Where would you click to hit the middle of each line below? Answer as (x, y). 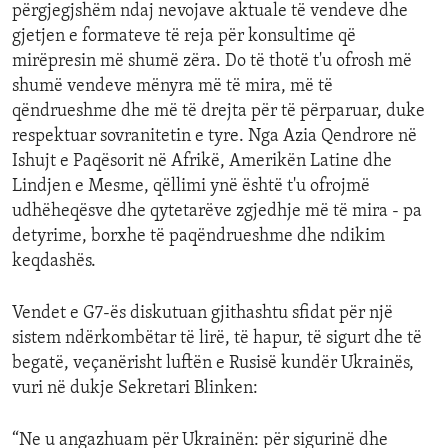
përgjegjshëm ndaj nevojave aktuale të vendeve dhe (210, 12)
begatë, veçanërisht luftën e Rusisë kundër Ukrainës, (213, 364)
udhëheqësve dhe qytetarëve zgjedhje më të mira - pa (217, 212)
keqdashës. (54, 262)
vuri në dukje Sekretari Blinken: (135, 389)
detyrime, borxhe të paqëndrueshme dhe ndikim (198, 237)
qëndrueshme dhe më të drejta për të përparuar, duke (218, 112)
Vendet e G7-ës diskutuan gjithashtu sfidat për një (202, 314)
